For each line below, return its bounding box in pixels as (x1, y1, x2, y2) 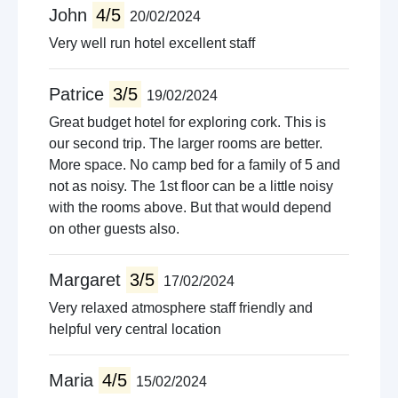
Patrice (49, 84, 109, 104)
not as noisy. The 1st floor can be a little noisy (49, 179, 333, 194)
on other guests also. (49, 221, 179, 236)
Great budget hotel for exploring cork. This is (49, 115, 326, 130)
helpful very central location (49, 322, 221, 337)
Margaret (49, 270, 126, 290)
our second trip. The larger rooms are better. (49, 136, 322, 151)
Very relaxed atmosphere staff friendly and (49, 300, 313, 315)
